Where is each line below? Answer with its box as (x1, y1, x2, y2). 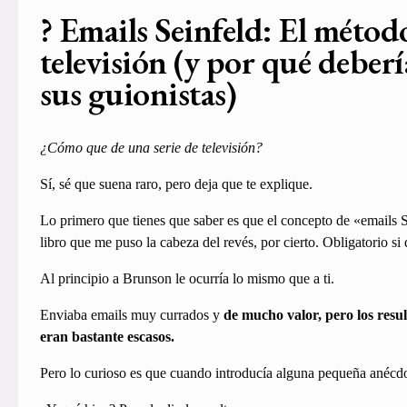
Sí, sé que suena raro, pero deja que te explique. (39, 176, 313, 193)
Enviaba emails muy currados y (39, 307, 223, 323)
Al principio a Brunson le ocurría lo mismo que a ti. (39, 271, 334, 287)
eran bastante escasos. (39, 329, 178, 345)
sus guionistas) (39, 70, 237, 115)
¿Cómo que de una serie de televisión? (39, 140, 263, 156)
